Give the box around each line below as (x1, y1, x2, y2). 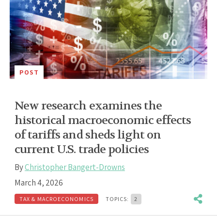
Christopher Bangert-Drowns (25, 161, 125, 172)
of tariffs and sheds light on (15, 127, 161, 142)
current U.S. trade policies (15, 141, 149, 157)
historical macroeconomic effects (15, 112, 191, 128)
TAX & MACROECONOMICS (19, 195, 93, 202)
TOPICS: (105, 195, 131, 202)
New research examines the (15, 98, 162, 113)
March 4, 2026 (15, 177, 63, 188)
